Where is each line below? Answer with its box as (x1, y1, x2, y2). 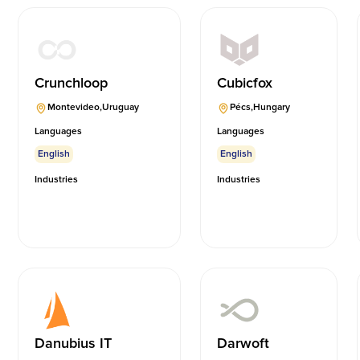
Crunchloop (35, 74, 108, 92)
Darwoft (217, 334, 270, 353)
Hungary (253, 101, 291, 114)
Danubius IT (35, 334, 112, 353)
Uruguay (102, 101, 140, 114)
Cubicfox (217, 74, 273, 92)
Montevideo (47, 101, 100, 114)
